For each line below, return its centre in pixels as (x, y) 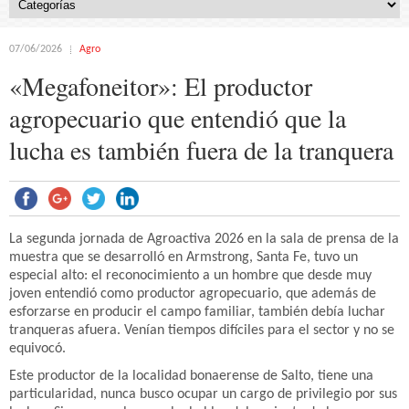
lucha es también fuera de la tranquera (201, 150)
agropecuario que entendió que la (178, 118)
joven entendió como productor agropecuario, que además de (193, 294)
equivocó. (37, 349)
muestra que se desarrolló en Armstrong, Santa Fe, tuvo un (184, 257)
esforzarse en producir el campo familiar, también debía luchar (197, 312)
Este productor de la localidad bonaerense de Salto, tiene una (191, 376)
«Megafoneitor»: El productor (161, 86)
